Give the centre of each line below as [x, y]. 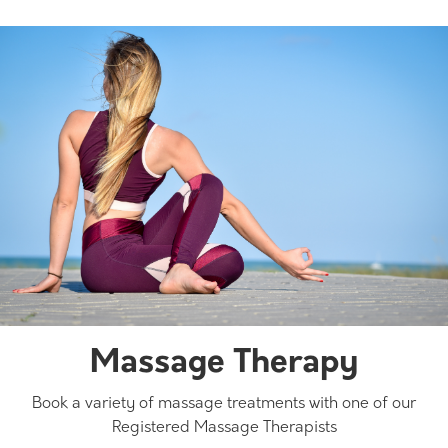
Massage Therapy [224, 363]
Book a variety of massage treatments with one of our [224, 403]
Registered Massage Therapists [224, 427]
